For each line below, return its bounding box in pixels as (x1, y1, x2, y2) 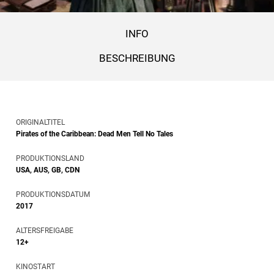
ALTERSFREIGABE (16, 226, 73, 235)
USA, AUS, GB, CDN (16, 165, 80, 174)
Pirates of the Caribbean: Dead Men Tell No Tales (16, 129, 173, 138)
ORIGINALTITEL (16, 117, 65, 127)
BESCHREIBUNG (98, 52, 176, 64)
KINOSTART (16, 262, 55, 271)
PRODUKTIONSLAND (16, 154, 84, 163)
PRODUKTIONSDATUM (16, 190, 90, 199)
